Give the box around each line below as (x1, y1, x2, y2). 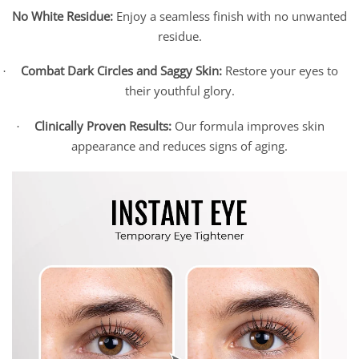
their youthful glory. (124, 83, 235, 99)
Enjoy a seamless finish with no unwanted (112, 7, 347, 24)
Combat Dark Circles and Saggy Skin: (20, 63, 222, 79)
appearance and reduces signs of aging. (71, 138, 288, 155)
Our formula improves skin (171, 118, 325, 135)
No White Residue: (11, 7, 113, 24)
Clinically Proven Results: (34, 118, 171, 135)
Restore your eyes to (221, 63, 338, 79)
